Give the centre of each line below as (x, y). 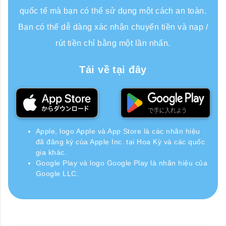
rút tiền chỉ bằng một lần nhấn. (113, 43)
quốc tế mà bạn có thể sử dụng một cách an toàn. (113, 11)
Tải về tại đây (113, 70)
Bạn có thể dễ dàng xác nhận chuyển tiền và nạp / (113, 27)
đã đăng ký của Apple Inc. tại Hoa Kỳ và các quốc (121, 142)
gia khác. (51, 152)
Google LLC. (58, 174)
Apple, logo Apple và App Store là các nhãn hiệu (118, 131)
